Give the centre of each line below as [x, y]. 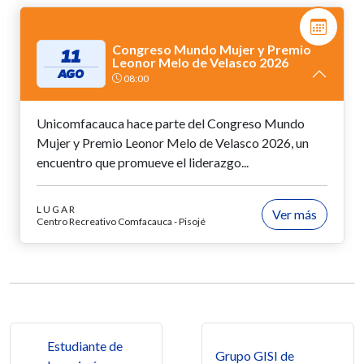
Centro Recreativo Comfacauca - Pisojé [121, 221]
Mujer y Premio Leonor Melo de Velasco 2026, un [173, 142]
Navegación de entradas [121, 334]
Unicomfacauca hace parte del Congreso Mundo [171, 123]
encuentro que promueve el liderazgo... [143, 162]
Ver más [295, 214]
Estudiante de [85, 345]
